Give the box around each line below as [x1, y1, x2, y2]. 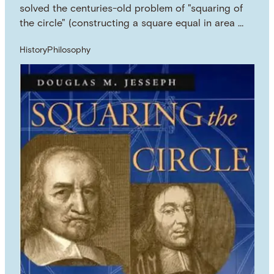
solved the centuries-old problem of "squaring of [20, 4, 243, 15]
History [20, 45, 48, 55]
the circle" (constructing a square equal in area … [20, 19, 244, 29]
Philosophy [47, 45, 91, 55]
